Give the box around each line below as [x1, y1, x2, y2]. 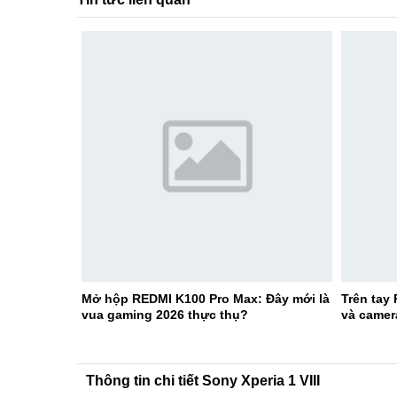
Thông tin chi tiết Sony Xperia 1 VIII [86, 372, 320, 388]
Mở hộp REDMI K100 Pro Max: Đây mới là [82, 291, 330, 306]
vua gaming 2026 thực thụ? [82, 307, 248, 322]
